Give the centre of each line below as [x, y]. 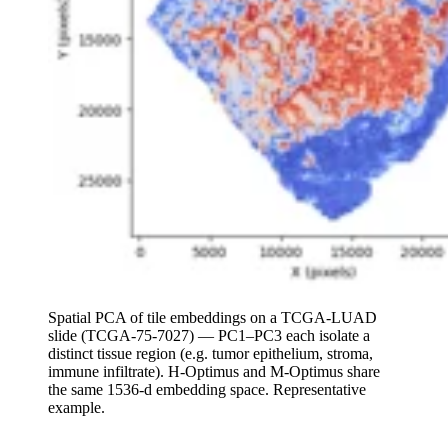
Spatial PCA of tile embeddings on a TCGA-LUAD [212, 318]
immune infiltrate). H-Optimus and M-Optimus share [214, 372]
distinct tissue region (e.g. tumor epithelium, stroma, [210, 354]
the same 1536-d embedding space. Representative [207, 390]
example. [76, 408]
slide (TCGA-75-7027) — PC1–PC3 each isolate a [209, 336]
